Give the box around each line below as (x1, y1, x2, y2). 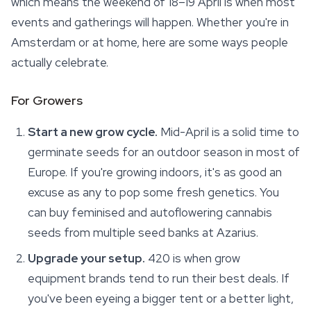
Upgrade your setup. (28, 251, 145, 266)
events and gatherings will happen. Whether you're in (11, 15, 289, 30)
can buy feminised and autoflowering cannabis (28, 205, 272, 220)
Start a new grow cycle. (28, 124, 158, 140)
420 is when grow (145, 251, 240, 266)
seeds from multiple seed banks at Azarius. (28, 225, 258, 240)
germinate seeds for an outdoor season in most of (28, 144, 300, 160)
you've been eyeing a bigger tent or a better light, (28, 291, 294, 306)
